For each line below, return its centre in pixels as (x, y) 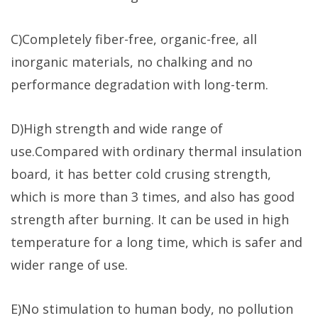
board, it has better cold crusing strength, (141, 174)
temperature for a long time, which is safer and (157, 242)
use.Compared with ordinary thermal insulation (156, 151)
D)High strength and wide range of (117, 128)
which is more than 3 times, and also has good (153, 196)
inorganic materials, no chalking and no (132, 61)
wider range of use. (69, 264)
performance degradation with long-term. (139, 84)
